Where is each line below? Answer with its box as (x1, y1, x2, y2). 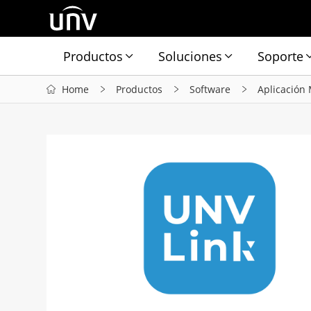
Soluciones (158, 47, 223, 65)
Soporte (258, 47, 304, 65)
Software (190, 82, 231, 96)
